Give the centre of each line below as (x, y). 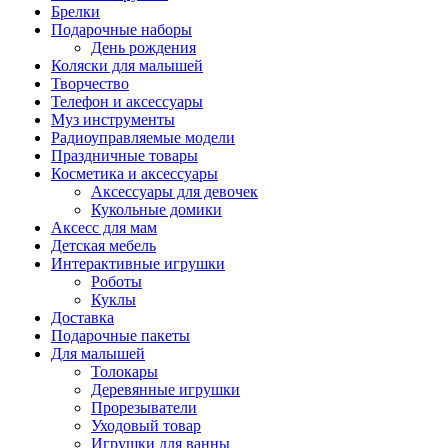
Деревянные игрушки (165, 389)
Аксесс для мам (104, 227)
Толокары (124, 371)
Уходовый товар (146, 425)
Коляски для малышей (127, 65)
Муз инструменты (113, 119)
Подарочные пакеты (120, 335)
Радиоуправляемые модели (143, 137)
